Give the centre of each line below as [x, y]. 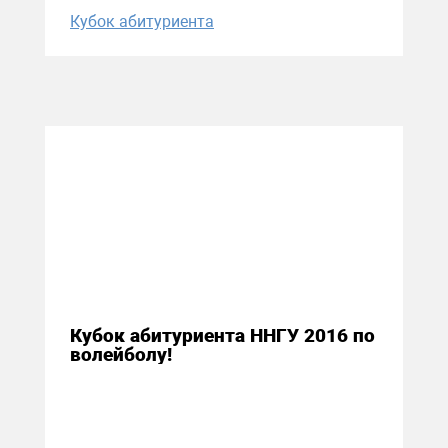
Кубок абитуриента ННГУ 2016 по [222, 336]
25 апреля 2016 [152, 276]
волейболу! [121, 355]
